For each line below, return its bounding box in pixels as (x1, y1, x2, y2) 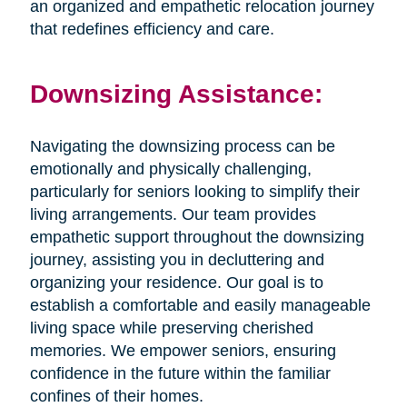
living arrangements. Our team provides (29, 205, 316, 224)
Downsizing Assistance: (29, 79, 323, 109)
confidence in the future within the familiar (29, 364, 331, 383)
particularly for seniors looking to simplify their (29, 183, 360, 202)
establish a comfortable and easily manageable (29, 296, 371, 315)
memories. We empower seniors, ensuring (29, 342, 336, 361)
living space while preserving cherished (29, 319, 313, 338)
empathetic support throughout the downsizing (29, 228, 364, 247)
